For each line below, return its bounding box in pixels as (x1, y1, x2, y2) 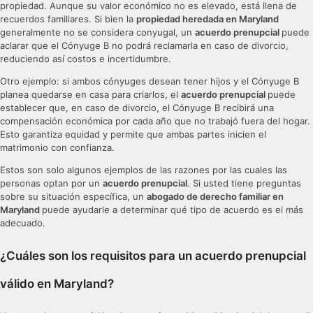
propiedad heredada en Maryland (136, 13, 279, 25)
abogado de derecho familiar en (147, 191, 284, 203)
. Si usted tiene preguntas (187, 177, 301, 189)
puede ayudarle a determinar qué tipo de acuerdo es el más (42, 204, 303, 216)
